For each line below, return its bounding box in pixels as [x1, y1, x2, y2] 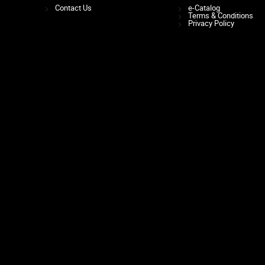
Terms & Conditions [188, 11, 254, 20]
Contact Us [54, 3, 92, 12]
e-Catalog [188, 3, 221, 12]
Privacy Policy [188, 18, 235, 28]
